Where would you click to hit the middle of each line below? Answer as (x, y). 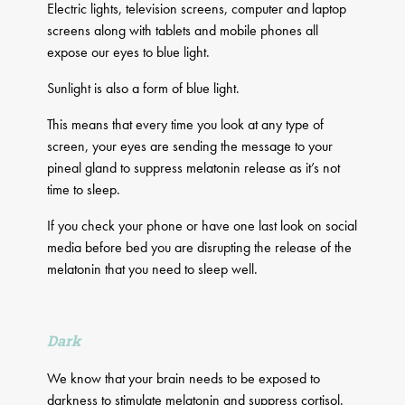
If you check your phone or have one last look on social (202, 226)
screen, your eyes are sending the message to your (190, 146)
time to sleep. (84, 190)
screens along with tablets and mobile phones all (183, 31)
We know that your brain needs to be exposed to (184, 379)
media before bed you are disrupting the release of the (200, 248)
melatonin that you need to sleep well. (153, 269)
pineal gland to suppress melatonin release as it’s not (194, 168)
